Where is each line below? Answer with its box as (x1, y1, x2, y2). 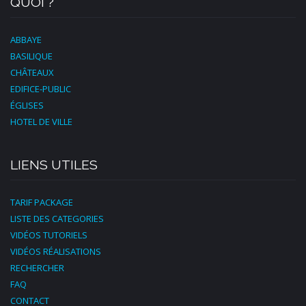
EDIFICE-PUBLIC (10, 83, 71, 95)
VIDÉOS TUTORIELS (10, 229, 87, 241)
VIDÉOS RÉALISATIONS (10, 245, 101, 258)
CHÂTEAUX (10, 66, 54, 79)
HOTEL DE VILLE (10, 115, 72, 128)
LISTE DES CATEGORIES (10, 212, 104, 225)
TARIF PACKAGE (10, 196, 73, 208)
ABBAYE (10, 33, 42, 46)
